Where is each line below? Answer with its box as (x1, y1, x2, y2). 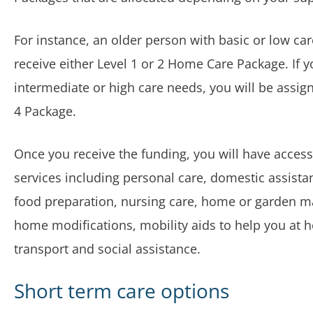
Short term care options (14, 277, 229, 304)
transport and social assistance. (14, 240, 201, 257)
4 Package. (14, 103, 76, 119)
